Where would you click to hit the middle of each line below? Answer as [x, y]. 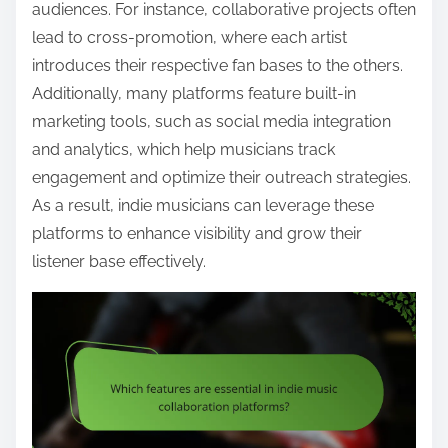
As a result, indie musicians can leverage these [203, 205]
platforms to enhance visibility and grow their [197, 233]
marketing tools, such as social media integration [211, 121]
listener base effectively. [119, 261]
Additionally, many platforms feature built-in [194, 93]
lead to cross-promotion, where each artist [189, 37]
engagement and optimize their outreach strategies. [221, 177]
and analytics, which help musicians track [183, 149]
